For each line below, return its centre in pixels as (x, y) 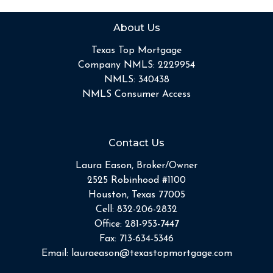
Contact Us (136, 143)
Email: (56, 253)
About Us (136, 27)
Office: (109, 224)
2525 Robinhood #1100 (136, 180)
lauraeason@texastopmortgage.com (151, 253)
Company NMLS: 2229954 (136, 65)
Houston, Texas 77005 (136, 195)
